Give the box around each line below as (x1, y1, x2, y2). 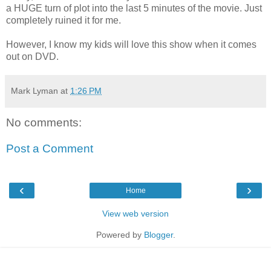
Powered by (96, 229, 144, 240)
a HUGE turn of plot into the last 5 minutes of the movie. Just (6, 2, 262, 13)
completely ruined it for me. (6, 15, 121, 25)
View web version (102, 208, 169, 218)
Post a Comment (6, 142, 93, 155)
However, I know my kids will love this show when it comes (6, 39, 256, 50)
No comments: (6, 116, 82, 129)
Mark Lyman (11, 85, 58, 96)
